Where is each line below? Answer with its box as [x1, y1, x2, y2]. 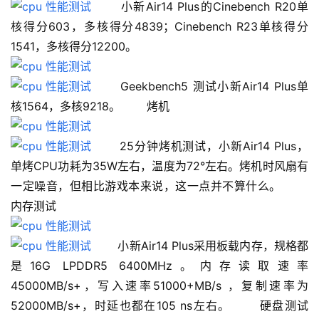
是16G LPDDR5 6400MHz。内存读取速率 [11, 258, 308, 273]
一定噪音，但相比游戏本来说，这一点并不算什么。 [11, 179, 308, 194]
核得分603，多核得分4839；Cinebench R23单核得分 [11, 19, 308, 34]
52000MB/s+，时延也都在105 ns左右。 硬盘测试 [11, 298, 308, 313]
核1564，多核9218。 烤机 [11, 99, 196, 114]
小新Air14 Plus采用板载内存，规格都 [91, 239, 308, 253]
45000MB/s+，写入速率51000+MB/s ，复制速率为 [11, 278, 308, 293]
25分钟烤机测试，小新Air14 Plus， [91, 139, 308, 154]
